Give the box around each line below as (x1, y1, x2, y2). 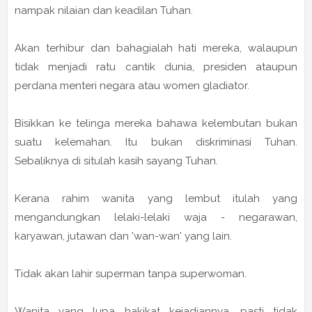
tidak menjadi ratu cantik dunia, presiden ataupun (15, 61, 297, 74)
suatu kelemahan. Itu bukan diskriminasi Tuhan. (15, 136, 297, 149)
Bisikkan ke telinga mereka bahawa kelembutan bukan (15, 117, 297, 130)
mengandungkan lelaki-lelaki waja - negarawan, (15, 211, 297, 224)
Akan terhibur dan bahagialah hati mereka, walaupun (15, 42, 297, 55)
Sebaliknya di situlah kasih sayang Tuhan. (15, 155, 218, 168)
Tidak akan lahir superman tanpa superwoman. (15, 267, 247, 281)
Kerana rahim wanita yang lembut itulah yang (15, 192, 297, 205)
